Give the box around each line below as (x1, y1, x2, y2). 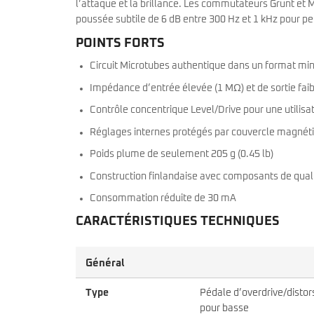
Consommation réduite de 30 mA (90, 193, 236, 204)
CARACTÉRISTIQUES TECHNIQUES (76, 214, 280, 228)
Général (86, 257, 125, 268)
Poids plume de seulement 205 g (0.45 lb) (90, 149, 273, 160)
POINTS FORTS (76, 37, 165, 50)
